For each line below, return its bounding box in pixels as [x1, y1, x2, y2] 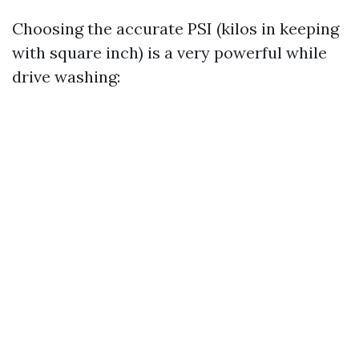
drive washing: [12, 67, 120, 87]
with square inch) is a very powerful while [12, 42, 327, 63]
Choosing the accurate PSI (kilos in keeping [12, 18, 339, 38]
